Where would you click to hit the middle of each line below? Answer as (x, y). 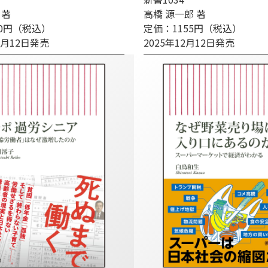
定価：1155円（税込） (193, 28)
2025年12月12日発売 (189, 42)
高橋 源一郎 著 (175, 14)
